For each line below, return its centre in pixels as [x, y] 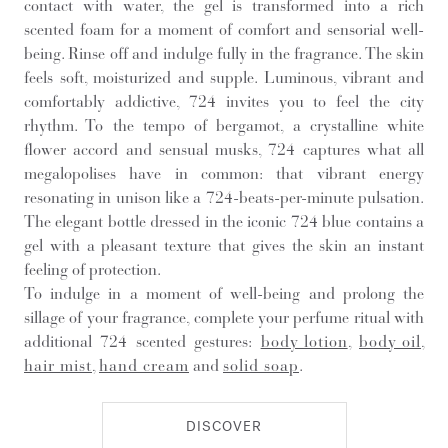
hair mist [58, 365]
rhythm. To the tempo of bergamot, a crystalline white [224, 125]
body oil [390, 341]
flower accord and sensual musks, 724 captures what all [224, 149]
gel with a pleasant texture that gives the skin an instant [224, 245]
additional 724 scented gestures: [142, 341]
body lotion [304, 341]
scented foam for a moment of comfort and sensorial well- [224, 29]
